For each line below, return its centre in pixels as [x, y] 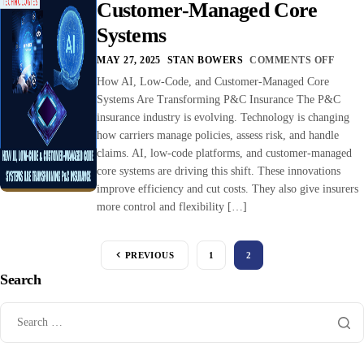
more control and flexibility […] [172, 206]
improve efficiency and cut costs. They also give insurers [228, 188]
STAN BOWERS [205, 60]
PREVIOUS [149, 255]
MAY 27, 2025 [129, 60]
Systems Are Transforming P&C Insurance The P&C [219, 99]
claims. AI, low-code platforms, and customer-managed [225, 153]
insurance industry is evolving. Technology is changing [223, 117]
